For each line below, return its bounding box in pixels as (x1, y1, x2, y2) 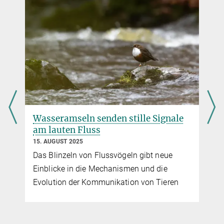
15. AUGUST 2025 (33, 138, 83, 145)
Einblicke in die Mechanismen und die (33, 164, 167, 174)
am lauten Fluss (33, 124, 100, 136)
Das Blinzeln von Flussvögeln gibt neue (33, 150, 172, 160)
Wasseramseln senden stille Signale (33, 113, 183, 124)
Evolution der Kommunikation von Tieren (33, 177, 178, 187)
